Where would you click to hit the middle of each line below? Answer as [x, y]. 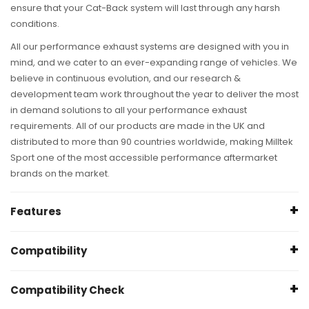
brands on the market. [60, 174]
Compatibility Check [67, 290]
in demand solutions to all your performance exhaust [129, 110]
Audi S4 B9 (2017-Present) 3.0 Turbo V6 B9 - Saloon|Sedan [166, 284]
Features [36, 212]
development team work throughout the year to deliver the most [154, 94]
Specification [44, 243]
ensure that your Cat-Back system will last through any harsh [145, 8]
